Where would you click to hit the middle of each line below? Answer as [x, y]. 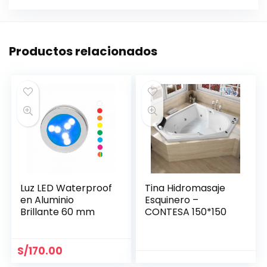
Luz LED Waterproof [66, 188]
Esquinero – [172, 200]
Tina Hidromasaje [185, 188]
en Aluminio [47, 200]
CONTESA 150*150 [186, 212]
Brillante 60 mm [58, 212]
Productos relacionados [83, 51]
